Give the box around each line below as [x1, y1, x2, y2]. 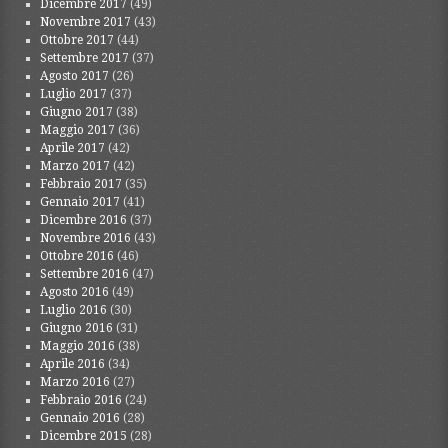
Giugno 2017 [40, 104, 114, 119]
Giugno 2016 [40, 320, 114, 335]
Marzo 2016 [40, 374, 111, 389]
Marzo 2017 [40, 158, 111, 173]
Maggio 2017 [40, 122, 116, 137]
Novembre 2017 [40, 14, 132, 29]
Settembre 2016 [40, 266, 130, 281]
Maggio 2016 [40, 338, 116, 353]
